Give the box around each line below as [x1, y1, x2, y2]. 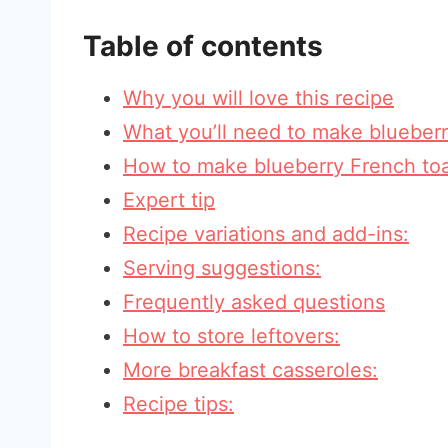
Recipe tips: [123, 392, 234, 416]
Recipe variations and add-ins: [123, 222, 409, 246]
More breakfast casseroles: [123, 358, 378, 382]
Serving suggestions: [123, 256, 321, 280]
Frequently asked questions [123, 290, 385, 314]
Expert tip [123, 188, 215, 212]
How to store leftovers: [123, 324, 340, 348]
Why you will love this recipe [123, 86, 394, 110]
